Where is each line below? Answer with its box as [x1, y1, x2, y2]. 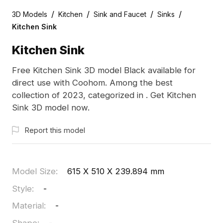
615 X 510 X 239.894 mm [67, 166, 165, 177]
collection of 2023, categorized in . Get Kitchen [11, 90, 196, 101]
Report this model [24, 125, 85, 134]
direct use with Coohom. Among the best [11, 78, 173, 88]
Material [11, 201, 44, 211]
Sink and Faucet [93, 9, 146, 18]
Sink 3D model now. [11, 103, 90, 113]
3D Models [11, 9, 47, 18]
